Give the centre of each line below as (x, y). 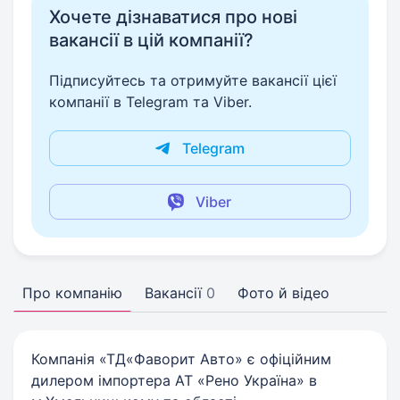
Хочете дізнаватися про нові (173, 17)
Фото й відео (283, 293)
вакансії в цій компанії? (151, 40)
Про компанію (72, 293)
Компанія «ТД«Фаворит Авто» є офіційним (181, 359)
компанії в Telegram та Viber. (150, 102)
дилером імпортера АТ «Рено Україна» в (174, 380)
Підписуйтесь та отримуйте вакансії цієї (193, 80)
